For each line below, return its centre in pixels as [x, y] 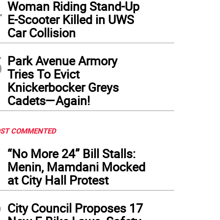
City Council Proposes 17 [75, 208]
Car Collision [41, 33]
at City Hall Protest [58, 180]
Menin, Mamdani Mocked [76, 167]
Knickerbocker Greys [63, 87]
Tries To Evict [43, 74]
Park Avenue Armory [62, 61]
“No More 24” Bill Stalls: [71, 153]
